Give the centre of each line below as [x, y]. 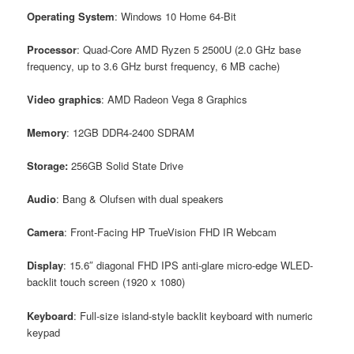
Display [45, 265]
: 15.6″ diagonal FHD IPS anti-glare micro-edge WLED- [188, 265]
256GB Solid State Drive [128, 166]
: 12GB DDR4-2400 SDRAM [131, 132]
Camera [46, 232]
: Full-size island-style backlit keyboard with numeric [194, 315]
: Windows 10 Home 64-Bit [176, 16]
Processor [52, 49]
